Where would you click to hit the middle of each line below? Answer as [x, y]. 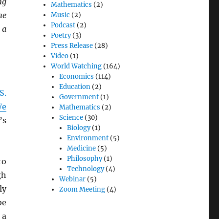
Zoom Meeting [82, 190]
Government [79, 97]
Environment [88, 138]
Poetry [61, 36]
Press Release [72, 46]
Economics [76, 77]
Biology [78, 128]
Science [71, 118]
